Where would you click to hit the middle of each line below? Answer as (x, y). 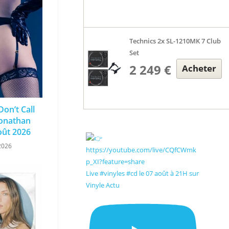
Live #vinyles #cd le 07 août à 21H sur (142, 173)
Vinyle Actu (102, 185)
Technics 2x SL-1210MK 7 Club (175, 41)
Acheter (199, 68)
